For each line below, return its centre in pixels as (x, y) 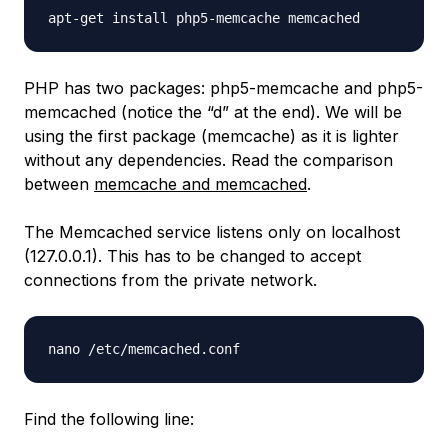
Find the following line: (109, 419)
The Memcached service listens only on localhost (212, 232)
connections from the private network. (170, 280)
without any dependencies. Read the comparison (208, 160)
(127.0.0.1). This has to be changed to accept (192, 256)
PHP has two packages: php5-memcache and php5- (223, 88)
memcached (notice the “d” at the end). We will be (213, 112)
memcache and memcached (200, 184)
